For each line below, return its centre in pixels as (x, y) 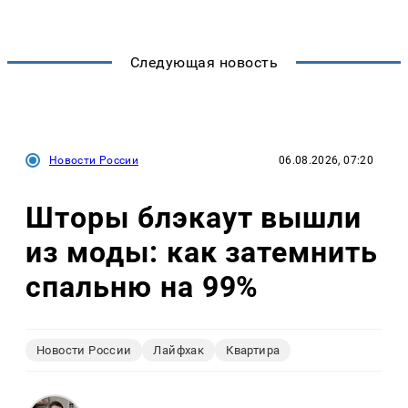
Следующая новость (204, 62)
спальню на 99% (143, 287)
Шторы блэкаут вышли (194, 218)
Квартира (253, 350)
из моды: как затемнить (202, 253)
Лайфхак (179, 350)
